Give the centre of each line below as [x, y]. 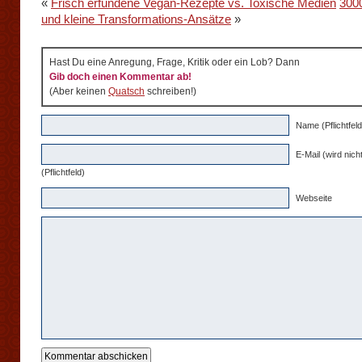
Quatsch [126, 91]
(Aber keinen [79, 91]
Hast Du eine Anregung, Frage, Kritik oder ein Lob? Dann [175, 62]
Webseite [314, 198]
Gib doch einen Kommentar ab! [120, 77]
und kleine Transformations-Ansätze [136, 19]
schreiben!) [170, 91]
